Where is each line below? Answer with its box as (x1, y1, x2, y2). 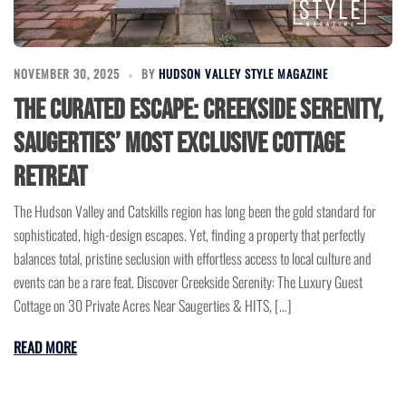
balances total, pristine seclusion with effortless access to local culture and (14, 247, 372, 270)
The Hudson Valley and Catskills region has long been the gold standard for (14, 200, 376, 223)
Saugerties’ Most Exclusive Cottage (14, 127, 344, 161)
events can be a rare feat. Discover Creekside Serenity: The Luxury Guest (14, 271, 362, 294)
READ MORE (14, 336, 77, 359)
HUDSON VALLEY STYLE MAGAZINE (159, 64, 328, 83)
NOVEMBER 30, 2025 (14, 64, 120, 83)
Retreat (14, 160, 87, 195)
